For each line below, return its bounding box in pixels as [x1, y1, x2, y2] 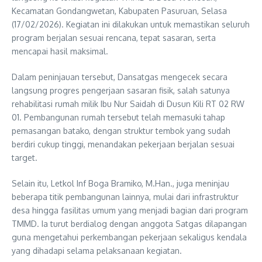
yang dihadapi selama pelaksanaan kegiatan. [12, 246, 182, 256]
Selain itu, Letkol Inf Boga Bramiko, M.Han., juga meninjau [12, 178, 229, 189]
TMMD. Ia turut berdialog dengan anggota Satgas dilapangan [12, 219, 247, 229]
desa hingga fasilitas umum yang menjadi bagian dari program [12, 205, 248, 216]
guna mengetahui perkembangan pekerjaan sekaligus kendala [12, 232, 247, 243]
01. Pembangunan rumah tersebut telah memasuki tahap [12, 112, 225, 123]
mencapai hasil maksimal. [12, 46, 108, 57]
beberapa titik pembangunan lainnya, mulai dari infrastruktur [12, 192, 239, 202]
